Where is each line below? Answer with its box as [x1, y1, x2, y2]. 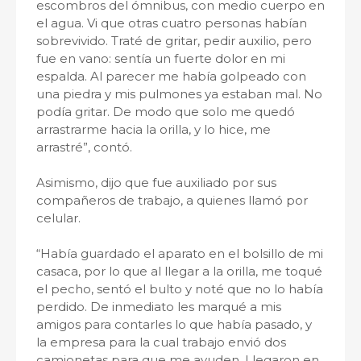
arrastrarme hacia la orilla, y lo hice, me [36, 122, 271, 137]
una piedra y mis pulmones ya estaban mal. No [36, 86, 322, 102]
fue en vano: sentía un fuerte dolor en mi [36, 51, 285, 66]
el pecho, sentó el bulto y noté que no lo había [36, 281, 323, 297]
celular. [36, 210, 81, 226]
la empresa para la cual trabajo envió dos [36, 334, 286, 350]
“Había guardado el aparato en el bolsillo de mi [36, 246, 323, 261]
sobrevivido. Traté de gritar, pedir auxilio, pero [36, 33, 312, 48]
